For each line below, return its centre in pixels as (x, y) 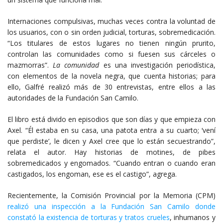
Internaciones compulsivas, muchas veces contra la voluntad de (111, 21)
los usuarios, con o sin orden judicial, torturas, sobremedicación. (111, 32)
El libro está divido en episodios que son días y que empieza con (111, 119)
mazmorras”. (30, 65)
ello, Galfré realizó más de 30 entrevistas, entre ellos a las (111, 87)
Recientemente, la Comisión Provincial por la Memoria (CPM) (111, 195)
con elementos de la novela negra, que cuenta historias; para (111, 76)
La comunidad (76, 65)
